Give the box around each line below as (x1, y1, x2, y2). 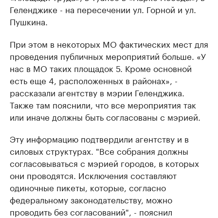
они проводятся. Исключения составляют (10, 168, 177, 182)
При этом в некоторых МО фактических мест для (10, 37, 208, 50)
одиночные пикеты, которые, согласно (10, 181, 166, 194)
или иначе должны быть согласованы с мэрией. (10, 110, 200, 123)
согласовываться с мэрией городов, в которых (10, 156, 199, 169)
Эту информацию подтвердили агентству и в (10, 132, 189, 145)
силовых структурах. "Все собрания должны (10, 144, 188, 157)
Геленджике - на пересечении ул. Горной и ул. (10, 2, 196, 16)
